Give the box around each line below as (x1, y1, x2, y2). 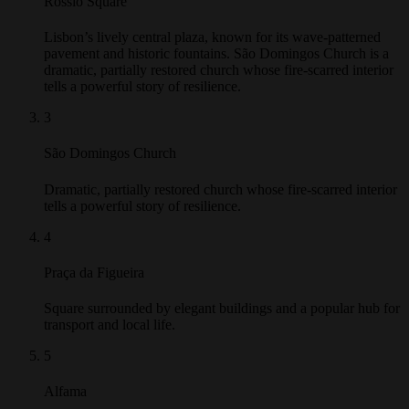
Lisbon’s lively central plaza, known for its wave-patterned (44, 45, 381, 61)
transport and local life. (44, 333, 175, 350)
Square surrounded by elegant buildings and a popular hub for (44, 317, 400, 333)
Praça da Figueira (44, 280, 144, 297)
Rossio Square (44, 9, 127, 26)
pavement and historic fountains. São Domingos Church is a (44, 61, 389, 78)
